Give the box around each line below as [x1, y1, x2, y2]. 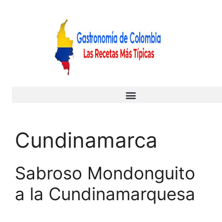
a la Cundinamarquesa [15, 183, 195, 204]
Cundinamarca [15, 127, 158, 153]
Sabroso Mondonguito [15, 163, 195, 183]
